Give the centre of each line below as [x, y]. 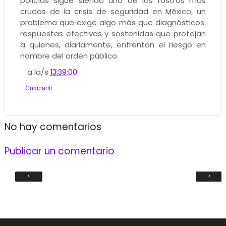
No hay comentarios [53, 127]
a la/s [39, 72]
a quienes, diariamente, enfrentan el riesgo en [113, 44]
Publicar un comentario [59, 151]
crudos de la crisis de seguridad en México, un [113, 11]
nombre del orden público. [69, 55]
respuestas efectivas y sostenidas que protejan [113, 33]
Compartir [39, 88]
